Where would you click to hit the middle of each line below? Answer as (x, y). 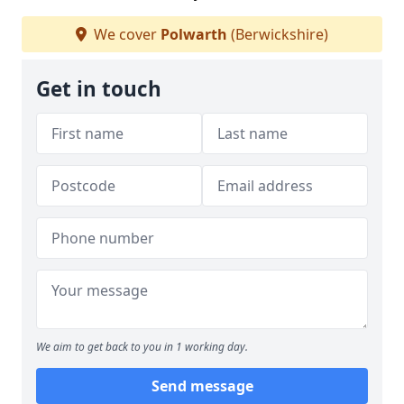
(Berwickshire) (278, 34)
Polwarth (194, 34)
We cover (125, 34)
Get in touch (99, 89)
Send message (202, 386)
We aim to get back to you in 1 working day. (142, 347)
